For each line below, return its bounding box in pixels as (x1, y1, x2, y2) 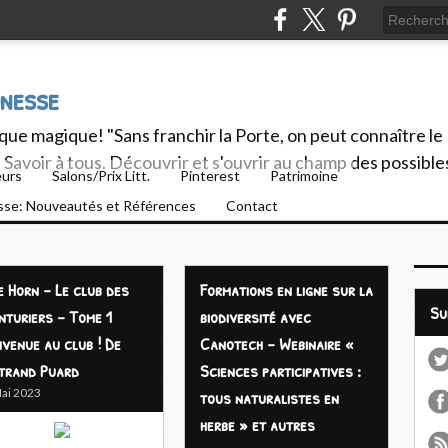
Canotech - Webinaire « (200, 331, 353, 356)
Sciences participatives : (200, 358, 361, 383)
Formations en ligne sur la (200, 277, 373, 302)
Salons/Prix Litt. (52, 167, 150, 184)
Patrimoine (270, 167, 338, 184)
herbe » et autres (200, 412, 315, 437)
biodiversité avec (200, 304, 311, 329)
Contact (226, 197, 278, 214)
